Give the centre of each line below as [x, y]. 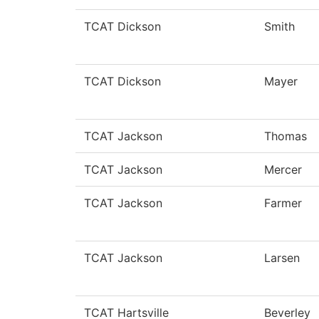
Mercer [283, 170]
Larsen [282, 258]
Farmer [283, 203]
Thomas [286, 136]
